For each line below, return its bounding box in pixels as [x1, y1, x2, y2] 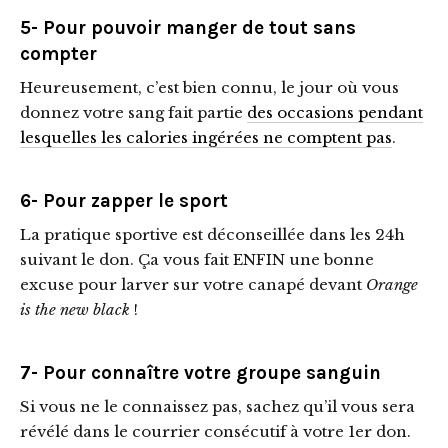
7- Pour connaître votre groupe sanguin [20, 362, 381, 385]
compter [20, 43, 97, 66]
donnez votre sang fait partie [20, 103, 247, 123]
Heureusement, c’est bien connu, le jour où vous [20, 78, 399, 98]
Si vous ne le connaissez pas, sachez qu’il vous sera [20, 397, 415, 417]
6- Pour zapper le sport [20, 190, 228, 213]
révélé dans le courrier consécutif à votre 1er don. [20, 422, 411, 442]
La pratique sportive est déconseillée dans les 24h [20, 225, 405, 245]
